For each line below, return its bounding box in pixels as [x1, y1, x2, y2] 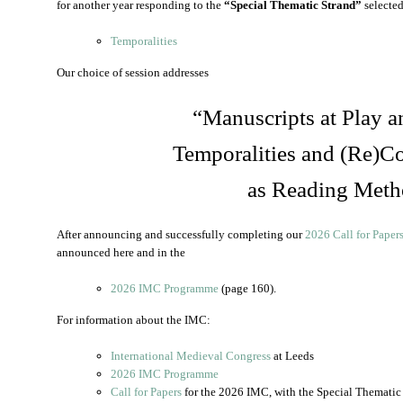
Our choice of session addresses [57, 66, 209, 79]
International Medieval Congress [111, 349, 271, 363]
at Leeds [271, 349, 314, 363]
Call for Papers [111, 385, 182, 399]
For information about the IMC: [57, 313, 210, 327]
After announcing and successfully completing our [57, 228, 305, 241]
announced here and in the [57, 246, 185, 259]
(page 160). [219, 282, 276, 295]
